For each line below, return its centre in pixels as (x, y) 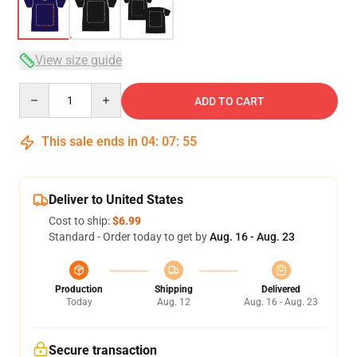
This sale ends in (90, 141)
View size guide (78, 60)
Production (79, 289)
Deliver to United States (116, 200)
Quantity (40, 90)
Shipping (173, 289)
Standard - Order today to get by (129, 237)
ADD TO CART (229, 101)
